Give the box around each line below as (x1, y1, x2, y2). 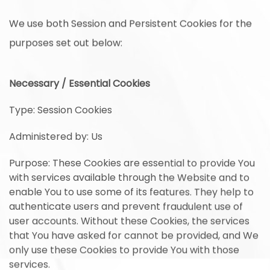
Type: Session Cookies (9, 104, 112, 118)
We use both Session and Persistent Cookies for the (9, 17, 252, 31)
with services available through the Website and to (9, 171, 250, 185)
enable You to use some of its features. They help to (9, 186, 254, 199)
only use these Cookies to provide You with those (9, 243, 239, 257)
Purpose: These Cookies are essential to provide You (9, 157, 255, 171)
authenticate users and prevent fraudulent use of (9, 200, 243, 214)
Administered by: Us (9, 130, 102, 144)
